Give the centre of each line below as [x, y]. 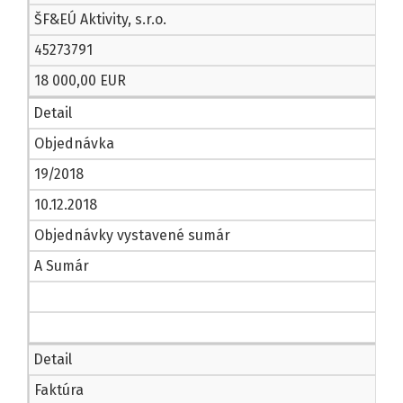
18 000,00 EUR [80, 81]
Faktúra [59, 390]
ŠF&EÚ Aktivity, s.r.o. [100, 20]
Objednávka [74, 144]
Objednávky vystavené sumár [132, 236]
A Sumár [62, 266]
